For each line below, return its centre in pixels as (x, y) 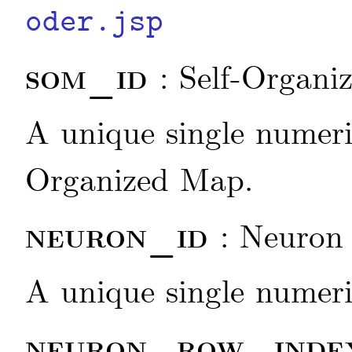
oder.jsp (94, 24)
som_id (92, 79)
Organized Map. (139, 182)
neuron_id (123, 238)
